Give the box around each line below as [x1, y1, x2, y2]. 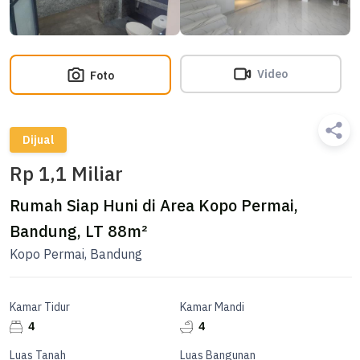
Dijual [22, 133, 54, 147]
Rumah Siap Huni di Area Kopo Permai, [10, 194, 298, 216]
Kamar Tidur [10, 300, 70, 314]
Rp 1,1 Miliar [10, 161, 123, 186]
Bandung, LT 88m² [10, 220, 147, 242]
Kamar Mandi [180, 300, 244, 314]
